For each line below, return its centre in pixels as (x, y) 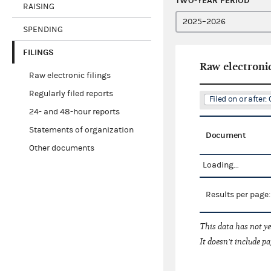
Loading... (221, 165)
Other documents (61, 149)
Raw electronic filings (70, 76)
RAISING (39, 6)
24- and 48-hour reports (74, 112)
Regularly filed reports (71, 94)
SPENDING (43, 29)
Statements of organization (81, 130)
